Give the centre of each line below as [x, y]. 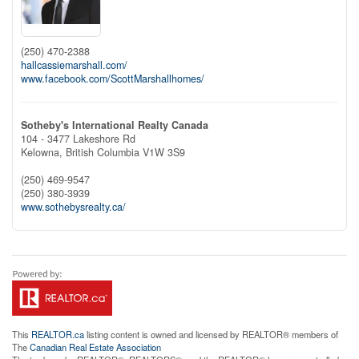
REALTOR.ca [58, 334]
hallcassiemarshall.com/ [74, 65]
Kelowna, [43, 152]
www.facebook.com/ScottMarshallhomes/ [113, 78]
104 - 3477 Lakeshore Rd [78, 138]
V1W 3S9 [164, 152]
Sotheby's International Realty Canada [115, 125]
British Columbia [103, 152]
